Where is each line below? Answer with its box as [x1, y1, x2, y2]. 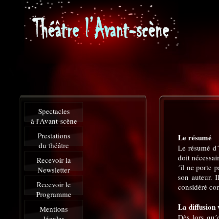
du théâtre [39, 140, 69, 150]
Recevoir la [37, 155, 71, 165]
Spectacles [38, 106, 70, 116]
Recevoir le [37, 179, 71, 189]
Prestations [37, 131, 70, 140]
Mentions [40, 204, 68, 214]
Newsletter [38, 165, 70, 175]
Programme [36, 189, 71, 199]
